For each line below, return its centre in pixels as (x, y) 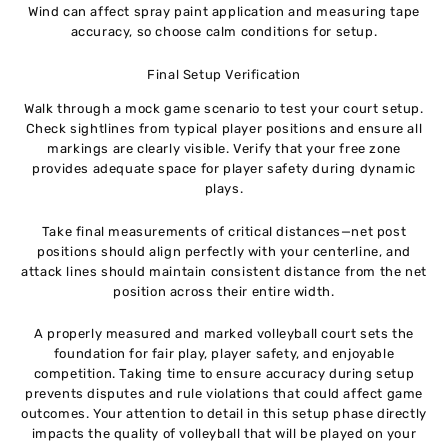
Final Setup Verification (224, 74)
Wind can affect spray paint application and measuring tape (224, 12)
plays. (224, 188)
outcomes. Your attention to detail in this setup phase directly (224, 414)
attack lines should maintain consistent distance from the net (224, 271)
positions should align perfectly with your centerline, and (224, 251)
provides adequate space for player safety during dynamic (224, 168)
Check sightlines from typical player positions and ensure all (224, 128)
